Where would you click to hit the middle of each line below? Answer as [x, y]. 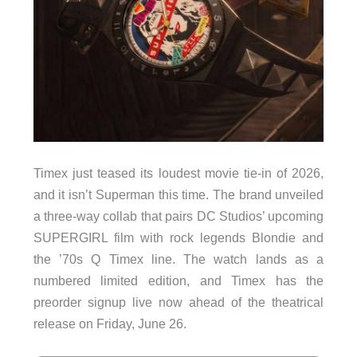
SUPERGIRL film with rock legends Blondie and [178, 238]
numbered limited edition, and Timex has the [178, 281]
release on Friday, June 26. [110, 324]
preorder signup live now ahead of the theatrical [178, 302]
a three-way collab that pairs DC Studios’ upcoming [178, 216]
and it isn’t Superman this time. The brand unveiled [178, 195]
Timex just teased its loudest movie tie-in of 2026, [178, 173]
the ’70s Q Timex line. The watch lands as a [178, 259]
